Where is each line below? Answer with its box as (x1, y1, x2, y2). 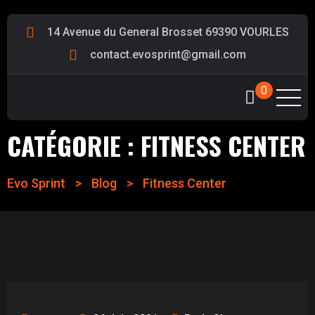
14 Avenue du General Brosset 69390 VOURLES (47, 25, 289, 39)
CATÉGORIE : (7, 126, 141, 164)
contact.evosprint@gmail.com (90, 48, 246, 61)
